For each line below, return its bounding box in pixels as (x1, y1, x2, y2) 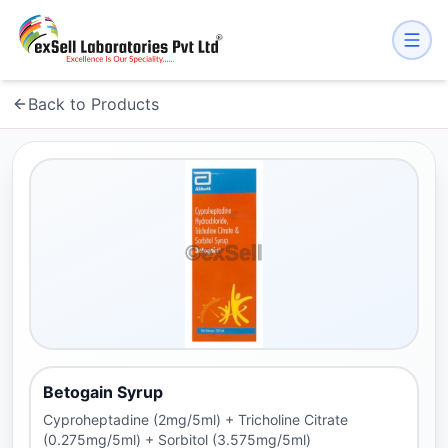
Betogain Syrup (43, 382, 163, 402)
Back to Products (28, 94, 159, 114)
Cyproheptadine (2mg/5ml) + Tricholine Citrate (43, 411, 348, 428)
